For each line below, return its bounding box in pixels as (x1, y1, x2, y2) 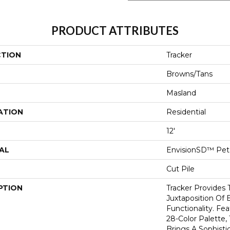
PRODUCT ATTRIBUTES (51, 24, 179, 37)
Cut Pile (166, 164, 195, 174)
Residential (166, 107, 206, 117)
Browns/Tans (166, 69, 213, 79)
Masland (166, 88, 196, 98)
